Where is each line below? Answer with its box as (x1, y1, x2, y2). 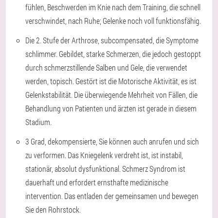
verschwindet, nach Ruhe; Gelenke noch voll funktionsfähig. (25, 16, 201, 26)
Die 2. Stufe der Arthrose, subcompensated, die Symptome (25, 35, 199, 45)
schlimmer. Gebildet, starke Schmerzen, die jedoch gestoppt (25, 49, 201, 59)
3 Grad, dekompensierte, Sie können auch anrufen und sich (25, 136, 199, 146)
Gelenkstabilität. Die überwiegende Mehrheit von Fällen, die (25, 90, 198, 100)
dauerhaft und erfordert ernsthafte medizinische (25, 177, 168, 187)
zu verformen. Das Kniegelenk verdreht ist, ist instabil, (25, 150, 183, 160)
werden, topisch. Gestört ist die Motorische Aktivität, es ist (25, 76, 197, 86)
